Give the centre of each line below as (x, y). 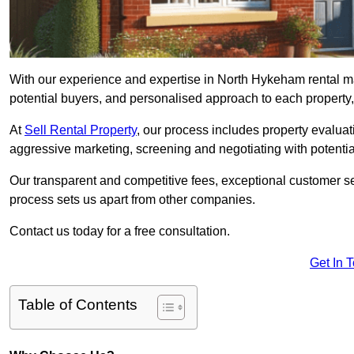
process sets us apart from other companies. (134, 200)
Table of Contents (78, 305)
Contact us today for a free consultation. (120, 232)
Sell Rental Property (81, 130)
